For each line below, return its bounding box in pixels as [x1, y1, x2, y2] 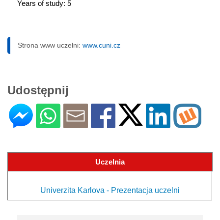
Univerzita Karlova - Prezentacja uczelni [40, 186, 180, 194]
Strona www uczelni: [18, 41, 82, 49]
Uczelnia [95, 157, 125, 166]
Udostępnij [7, 83, 69, 97]
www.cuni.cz [82, 41, 120, 49]
